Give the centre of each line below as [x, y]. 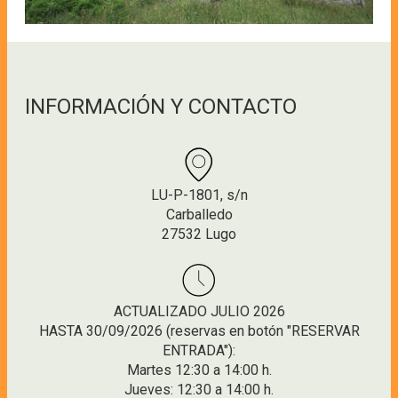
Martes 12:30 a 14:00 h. [199, 370]
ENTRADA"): [199, 351]
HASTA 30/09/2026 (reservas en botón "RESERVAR [199, 331]
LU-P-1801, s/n [199, 195]
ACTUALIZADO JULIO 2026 [199, 312]
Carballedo [199, 215]
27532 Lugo [199, 235]
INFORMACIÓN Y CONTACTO [161, 107]
